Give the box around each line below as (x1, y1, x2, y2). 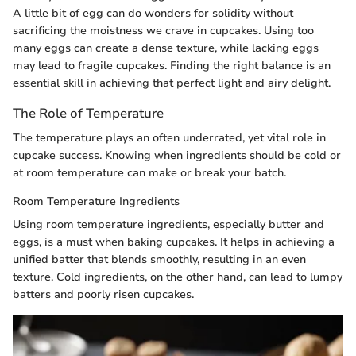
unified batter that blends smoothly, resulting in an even (13, 252, 306, 268)
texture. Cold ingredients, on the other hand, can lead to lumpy (13, 269, 342, 285)
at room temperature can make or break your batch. (13, 165, 286, 181)
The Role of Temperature (13, 103, 164, 122)
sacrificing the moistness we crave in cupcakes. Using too (13, 22, 314, 38)
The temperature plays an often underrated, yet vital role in (13, 130, 326, 146)
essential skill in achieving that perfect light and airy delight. (13, 75, 331, 91)
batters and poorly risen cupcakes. (13, 287, 194, 303)
